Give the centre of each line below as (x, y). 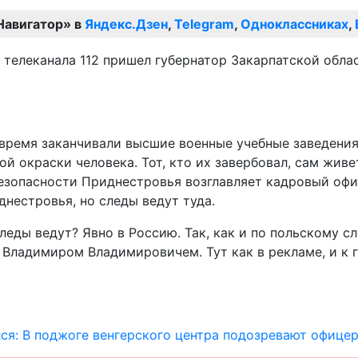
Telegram (204, 24)
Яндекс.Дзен (126, 24)
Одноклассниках (294, 24)
